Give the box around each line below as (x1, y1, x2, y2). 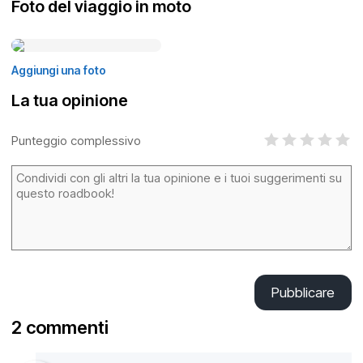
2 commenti (11, 317, 109, 338)
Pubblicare (271, 284, 335, 301)
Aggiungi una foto (11, 63, 106, 77)
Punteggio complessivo (11, 132, 141, 148)
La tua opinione (11, 91, 128, 110)
